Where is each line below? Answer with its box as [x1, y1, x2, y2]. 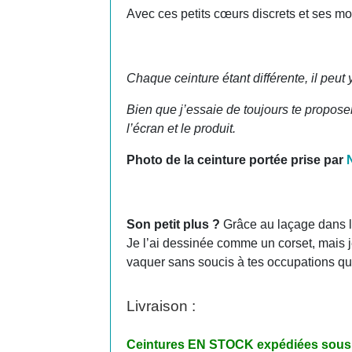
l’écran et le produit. [126, 122, 236, 135]
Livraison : [126, 298, 196, 314]
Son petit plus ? [126, 218, 221, 231]
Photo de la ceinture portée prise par [126, 153, 347, 167]
